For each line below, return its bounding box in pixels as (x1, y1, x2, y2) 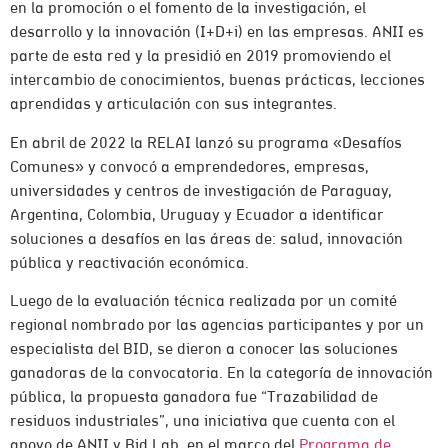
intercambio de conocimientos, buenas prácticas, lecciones (10, 73, 425, 90)
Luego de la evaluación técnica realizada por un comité (10, 293, 397, 310)
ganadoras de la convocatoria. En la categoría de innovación (10, 365, 433, 382)
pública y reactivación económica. (10, 255, 249, 272)
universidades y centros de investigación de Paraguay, (10, 183, 392, 200)
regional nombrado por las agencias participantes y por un (10, 317, 424, 334)
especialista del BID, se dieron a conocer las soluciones (10, 341, 398, 358)
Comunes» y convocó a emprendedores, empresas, (10, 159, 369, 176)
